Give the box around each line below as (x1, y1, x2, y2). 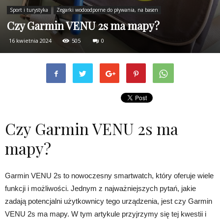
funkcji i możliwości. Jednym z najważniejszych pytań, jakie (5, 184, 196, 192)
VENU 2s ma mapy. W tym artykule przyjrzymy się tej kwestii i (5, 210, 206, 218)
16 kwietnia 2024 (9, 37, 52, 44)
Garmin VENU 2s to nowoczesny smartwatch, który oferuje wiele (5, 171, 214, 180)
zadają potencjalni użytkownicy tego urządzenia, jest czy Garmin (5, 197, 212, 205)
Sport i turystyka (10, 6, 48, 13)
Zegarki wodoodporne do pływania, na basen (56, 6, 158, 13)
